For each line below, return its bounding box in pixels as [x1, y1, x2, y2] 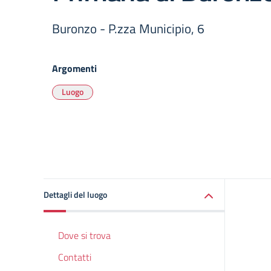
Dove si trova [58, 228, 111, 243]
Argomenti [52, 61, 97, 76]
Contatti [58, 250, 91, 264]
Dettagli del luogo [44, 188, 107, 201]
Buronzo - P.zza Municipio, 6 [52, 19, 204, 38]
